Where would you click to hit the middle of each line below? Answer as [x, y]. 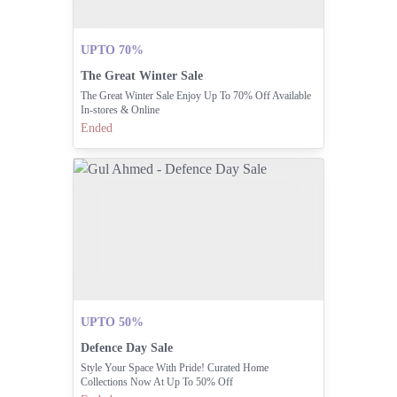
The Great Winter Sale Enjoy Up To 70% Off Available [195, 96]
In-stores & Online [120, 110]
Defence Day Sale [126, 348]
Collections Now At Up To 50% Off [156, 382]
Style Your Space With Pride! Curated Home [174, 368]
